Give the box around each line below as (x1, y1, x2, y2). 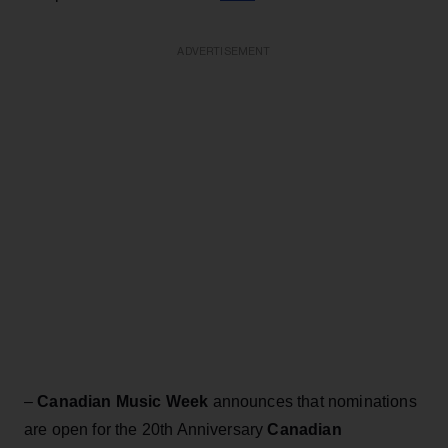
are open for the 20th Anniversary (24, 420, 268, 438)
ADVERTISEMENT (177, 45, 271, 57)
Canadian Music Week (37, 392, 209, 410)
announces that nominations (208, 392, 417, 410)
